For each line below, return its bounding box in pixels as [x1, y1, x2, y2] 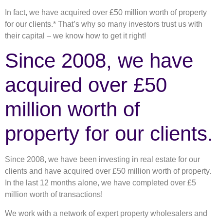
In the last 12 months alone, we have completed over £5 [5, 179, 196, 187]
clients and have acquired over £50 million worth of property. [5, 167, 211, 176]
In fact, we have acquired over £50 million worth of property [5, 8, 207, 17]
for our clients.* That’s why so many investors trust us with [5, 20, 202, 29]
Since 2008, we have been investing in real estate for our [5, 155, 200, 164]
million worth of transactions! [5, 190, 103, 199]
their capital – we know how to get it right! [5, 32, 146, 40]
